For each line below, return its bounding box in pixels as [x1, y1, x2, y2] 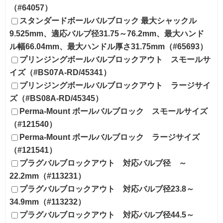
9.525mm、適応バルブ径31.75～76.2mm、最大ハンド [9, 29, 204, 38]
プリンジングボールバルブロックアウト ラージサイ [19, 81, 211, 90]
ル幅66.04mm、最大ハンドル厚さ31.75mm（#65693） [9, 42, 208, 51]
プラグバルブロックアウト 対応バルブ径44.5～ [19, 210, 194, 219]
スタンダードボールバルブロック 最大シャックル [19, 16, 197, 25]
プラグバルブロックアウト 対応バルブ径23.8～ [19, 184, 194, 193]
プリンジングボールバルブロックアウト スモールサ [19, 55, 211, 64]
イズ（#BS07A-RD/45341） [9, 68, 111, 77]
